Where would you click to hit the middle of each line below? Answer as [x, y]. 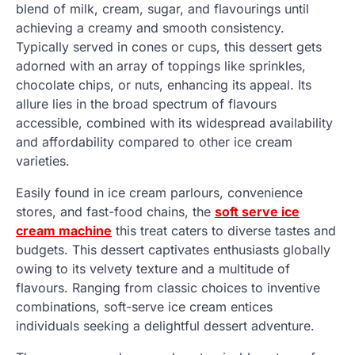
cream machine [64, 231]
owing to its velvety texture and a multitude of [153, 269]
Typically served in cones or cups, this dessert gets [169, 47]
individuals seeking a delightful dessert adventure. [165, 326]
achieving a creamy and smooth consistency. [150, 28]
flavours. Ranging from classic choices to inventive [168, 288]
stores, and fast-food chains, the [115, 212]
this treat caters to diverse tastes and [224, 231]
